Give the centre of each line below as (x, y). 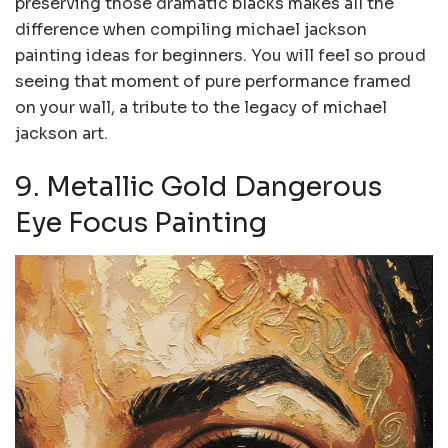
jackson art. (61, 133)
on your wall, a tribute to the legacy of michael (201, 107)
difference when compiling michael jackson (191, 29)
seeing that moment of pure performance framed (213, 81)
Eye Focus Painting (141, 223)
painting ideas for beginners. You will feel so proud (220, 55)
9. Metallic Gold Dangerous (198, 187)
